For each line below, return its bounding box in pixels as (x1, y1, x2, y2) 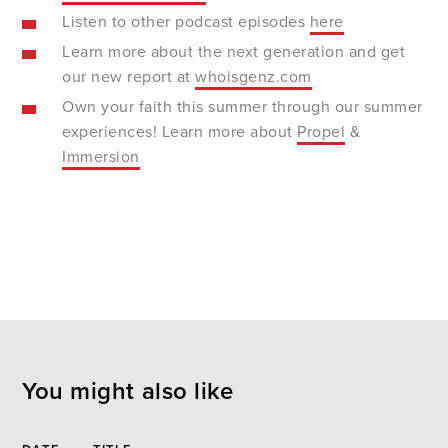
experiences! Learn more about (62, 122, 298, 143)
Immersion (62, 147, 140, 168)
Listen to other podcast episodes (62, 12, 310, 33)
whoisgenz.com (195, 67, 312, 88)
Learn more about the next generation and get (62, 42, 406, 63)
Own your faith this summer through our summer (62, 97, 423, 118)
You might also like (22, 377, 234, 407)
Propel (297, 122, 346, 143)
